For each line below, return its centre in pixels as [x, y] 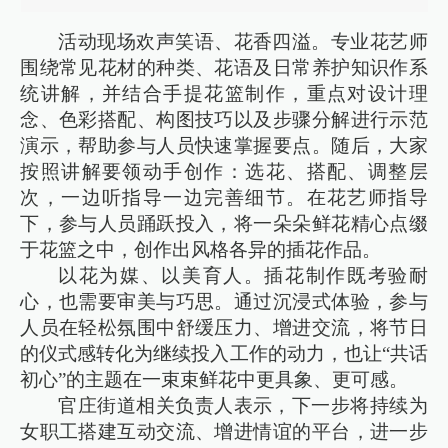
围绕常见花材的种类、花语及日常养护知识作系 [224, 67]
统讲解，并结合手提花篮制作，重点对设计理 [224, 93]
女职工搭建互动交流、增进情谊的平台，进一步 [224, 431]
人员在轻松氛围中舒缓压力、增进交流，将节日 [224, 327]
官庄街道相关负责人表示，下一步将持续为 [243, 405]
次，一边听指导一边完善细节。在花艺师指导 [224, 197]
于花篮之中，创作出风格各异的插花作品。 [201, 249]
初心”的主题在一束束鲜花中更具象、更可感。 [214, 379]
